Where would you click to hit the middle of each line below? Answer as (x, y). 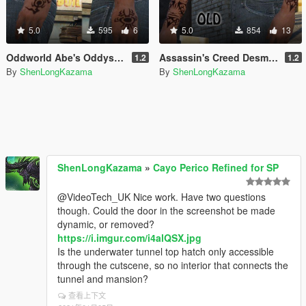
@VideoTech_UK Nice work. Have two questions (162, 197)
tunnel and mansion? (103, 279)
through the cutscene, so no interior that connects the (173, 265)
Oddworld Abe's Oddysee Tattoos (60, 57)
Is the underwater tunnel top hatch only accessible (166, 251)
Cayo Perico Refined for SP (216, 167)
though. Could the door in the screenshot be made (166, 210)
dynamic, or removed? (106, 224)
